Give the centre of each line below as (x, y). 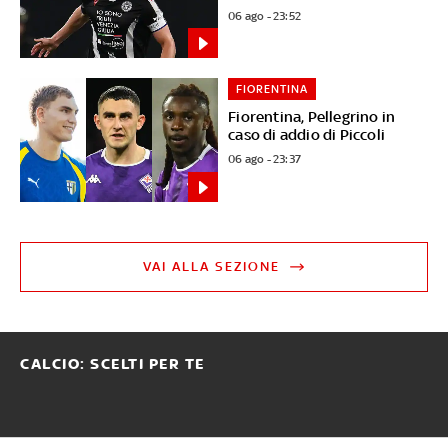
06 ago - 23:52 (265, 15)
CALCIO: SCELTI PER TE (112, 364)
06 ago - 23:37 (265, 159)
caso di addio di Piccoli (307, 135)
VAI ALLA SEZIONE (212, 267)
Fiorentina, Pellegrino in (312, 117)
